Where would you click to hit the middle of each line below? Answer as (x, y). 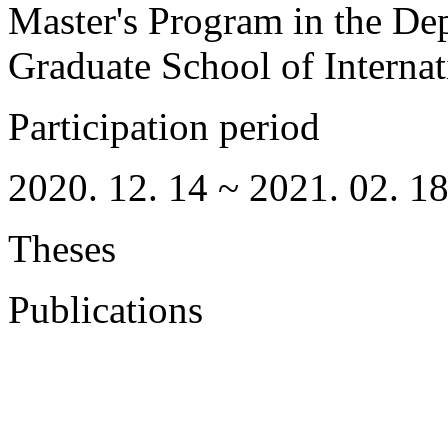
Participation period (164, 126)
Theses (62, 248)
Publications (105, 309)
